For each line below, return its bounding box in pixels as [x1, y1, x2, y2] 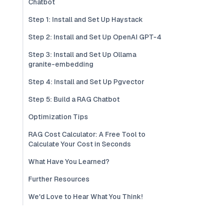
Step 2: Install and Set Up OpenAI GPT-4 [28, 33, 162, 41]
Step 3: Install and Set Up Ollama [28, 50, 136, 59]
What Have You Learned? [28, 157, 109, 166]
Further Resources [28, 175, 90, 183]
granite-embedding [28, 60, 93, 69]
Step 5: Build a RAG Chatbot [28, 95, 120, 104]
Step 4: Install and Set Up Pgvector [28, 77, 145, 86]
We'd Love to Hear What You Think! [28, 192, 143, 201]
